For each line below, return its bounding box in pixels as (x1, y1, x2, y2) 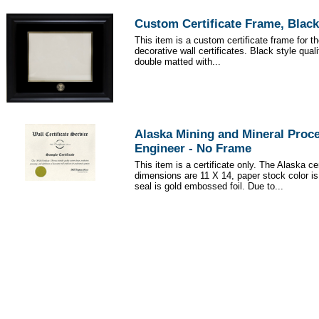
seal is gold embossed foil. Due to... (135, 181, 283, 192)
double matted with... (135, 56, 221, 68)
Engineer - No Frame (135, 142, 251, 156)
